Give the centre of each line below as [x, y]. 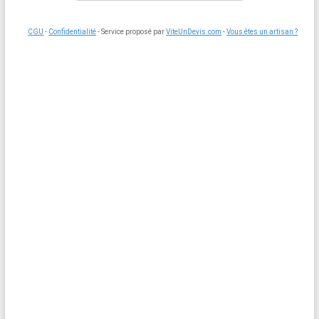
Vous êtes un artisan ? [262, 32]
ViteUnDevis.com [194, 32]
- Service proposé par [131, 32]
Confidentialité [73, 32]
